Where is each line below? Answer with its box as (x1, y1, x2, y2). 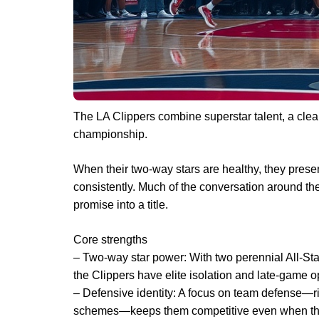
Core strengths (73, 233, 147, 246)
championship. (73, 127, 147, 140)
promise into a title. (73, 198, 168, 211)
